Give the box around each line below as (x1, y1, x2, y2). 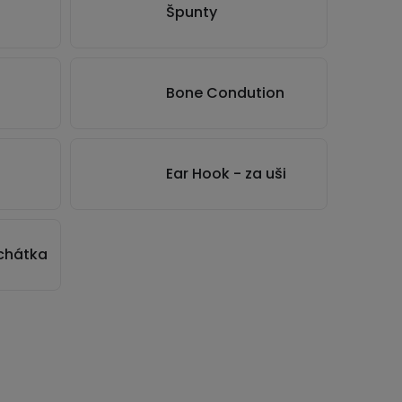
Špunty (166, 2, 217, 22)
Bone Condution (166, 83, 284, 103)
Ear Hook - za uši (166, 163, 286, 184)
